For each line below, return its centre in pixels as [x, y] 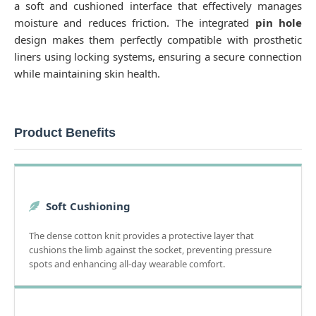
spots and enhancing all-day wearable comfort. [127, 263]
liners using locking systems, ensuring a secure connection [158, 56]
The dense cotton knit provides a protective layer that [141, 235]
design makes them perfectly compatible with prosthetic [158, 39]
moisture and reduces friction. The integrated [135, 22]
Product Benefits [65, 132]
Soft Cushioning [87, 206]
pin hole [279, 22]
